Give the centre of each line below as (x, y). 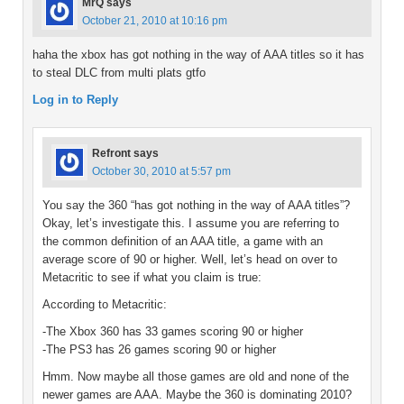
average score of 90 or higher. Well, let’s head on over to (190, 260)
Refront (111, 154)
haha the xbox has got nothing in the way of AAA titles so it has (198, 55)
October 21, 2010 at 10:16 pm (155, 21)
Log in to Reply (75, 100)
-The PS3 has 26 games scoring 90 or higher (159, 350)
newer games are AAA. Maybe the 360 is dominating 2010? (197, 395)
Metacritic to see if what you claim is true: (152, 278)
